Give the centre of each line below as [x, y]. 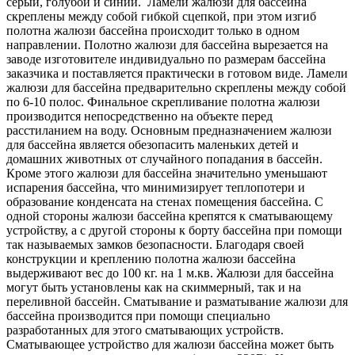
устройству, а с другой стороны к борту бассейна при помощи [174, 231]
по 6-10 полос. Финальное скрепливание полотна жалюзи [163, 102]
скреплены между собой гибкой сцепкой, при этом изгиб [161, 17]
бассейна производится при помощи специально [138, 316]
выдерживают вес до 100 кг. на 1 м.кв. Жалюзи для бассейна [170, 273]
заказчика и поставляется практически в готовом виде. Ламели [177, 74]
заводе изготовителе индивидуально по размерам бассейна [166, 59]
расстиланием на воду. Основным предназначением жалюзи [169, 131]
